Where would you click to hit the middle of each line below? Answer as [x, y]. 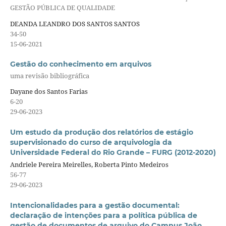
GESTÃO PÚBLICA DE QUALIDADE [62, 8]
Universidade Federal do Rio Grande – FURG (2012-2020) [113, 152]
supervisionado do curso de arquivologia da [91, 142]
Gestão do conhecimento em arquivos [80, 64]
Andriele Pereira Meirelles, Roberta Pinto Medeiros [89, 165]
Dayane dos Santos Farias [49, 92]
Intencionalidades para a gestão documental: [95, 205]
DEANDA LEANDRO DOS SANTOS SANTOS [75, 23]
